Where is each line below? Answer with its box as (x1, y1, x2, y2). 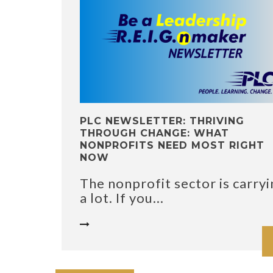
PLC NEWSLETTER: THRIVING (80, 115, 244, 127)
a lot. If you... (80, 190, 164, 207)
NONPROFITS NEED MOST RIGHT (80, 140, 264, 152)
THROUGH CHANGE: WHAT (80, 127, 229, 140)
